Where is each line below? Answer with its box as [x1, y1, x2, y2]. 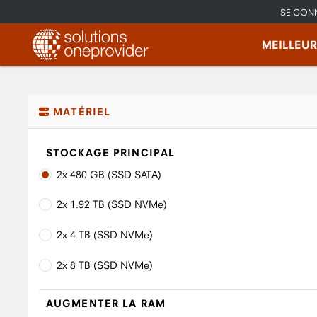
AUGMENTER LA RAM [46, 297, 166, 309]
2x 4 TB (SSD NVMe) [57, 229, 153, 241]
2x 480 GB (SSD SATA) [57, 168, 161, 180]
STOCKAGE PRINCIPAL [46, 146, 175, 158]
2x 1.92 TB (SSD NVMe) [57, 198, 167, 211]
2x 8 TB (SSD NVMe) [57, 259, 153, 272]
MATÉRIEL [50, 105, 111, 117]
